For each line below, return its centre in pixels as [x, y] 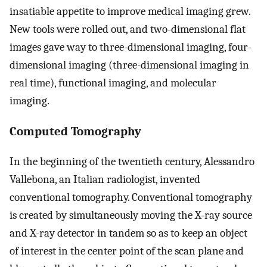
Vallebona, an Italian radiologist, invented [105, 180]
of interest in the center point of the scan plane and [127, 251]
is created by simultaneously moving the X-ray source [131, 215]
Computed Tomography [75, 131]
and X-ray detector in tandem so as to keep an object [128, 233]
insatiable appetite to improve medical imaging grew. [130, 11]
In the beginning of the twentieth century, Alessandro [132, 162]
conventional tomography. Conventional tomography [131, 198]
